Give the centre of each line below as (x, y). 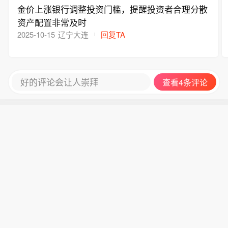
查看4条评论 (185, 82)
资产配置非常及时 (52, 22)
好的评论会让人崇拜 (59, 82)
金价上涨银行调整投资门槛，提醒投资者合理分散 (113, 9)
